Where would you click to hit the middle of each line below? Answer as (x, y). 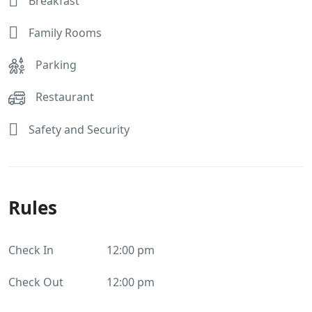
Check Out (36, 282)
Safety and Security (79, 129)
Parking (56, 64)
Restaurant (65, 97)
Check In (31, 250)
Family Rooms (65, 32)
